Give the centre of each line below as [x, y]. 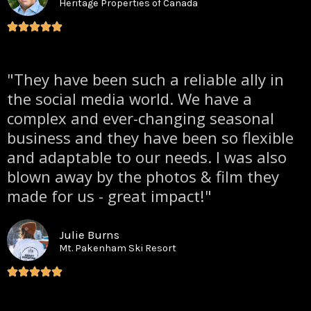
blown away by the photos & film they [143, 176]
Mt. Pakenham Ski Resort [118, 248]
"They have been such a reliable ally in [145, 79]
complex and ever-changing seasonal [141, 118]
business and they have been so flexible [150, 137]
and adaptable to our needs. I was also [147, 157]
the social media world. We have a [129, 98]
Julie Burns [89, 234]
